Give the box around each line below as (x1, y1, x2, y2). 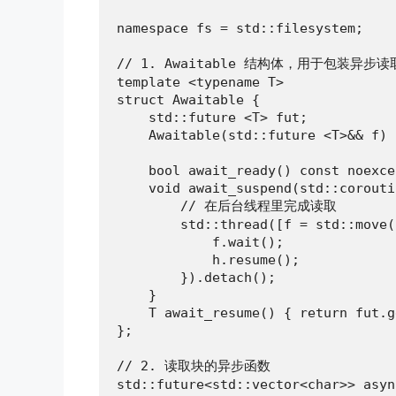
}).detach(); (117, 269, 276, 286)
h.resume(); (117, 251, 300, 268)
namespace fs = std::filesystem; (117, 19, 363, 36)
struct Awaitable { (117, 91, 260, 108)
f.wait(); (117, 233, 284, 250)
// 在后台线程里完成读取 (117, 197, 337, 214)
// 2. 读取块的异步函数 (117, 357, 270, 374)
